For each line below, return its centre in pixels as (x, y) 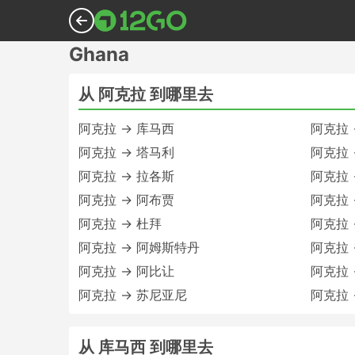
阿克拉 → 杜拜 (120, 223)
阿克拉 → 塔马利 (126, 152)
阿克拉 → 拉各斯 (126, 176)
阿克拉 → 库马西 (126, 128)
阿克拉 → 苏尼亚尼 (133, 295)
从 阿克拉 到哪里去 (146, 94)
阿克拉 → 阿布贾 (126, 200)
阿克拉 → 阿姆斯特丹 (139, 247)
